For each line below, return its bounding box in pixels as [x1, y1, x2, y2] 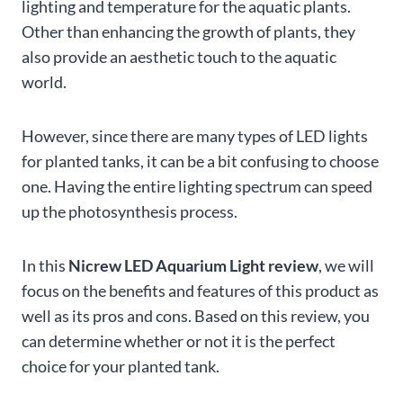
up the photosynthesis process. [22, 201, 237, 222]
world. [22, 72, 67, 93]
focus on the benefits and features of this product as [22, 281, 379, 301]
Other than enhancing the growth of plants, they [22, 22, 355, 42]
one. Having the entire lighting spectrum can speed [22, 176, 372, 197]
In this [22, 255, 68, 276]
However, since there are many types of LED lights [22, 126, 368, 147]
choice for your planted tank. [22, 356, 219, 377]
